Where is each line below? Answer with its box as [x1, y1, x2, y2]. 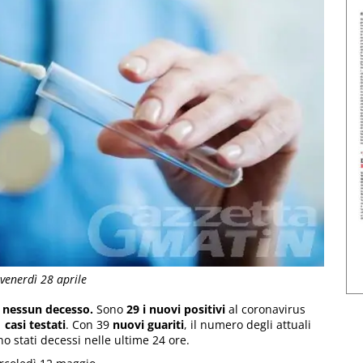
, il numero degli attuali [184, 317, 311, 333]
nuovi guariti [109, 317, 184, 333]
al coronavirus [225, 301, 305, 318]
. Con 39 [66, 317, 109, 333]
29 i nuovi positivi [126, 301, 225, 318]
